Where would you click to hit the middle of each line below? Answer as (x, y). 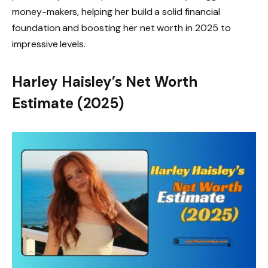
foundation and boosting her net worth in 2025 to (121, 28)
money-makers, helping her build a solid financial (116, 11)
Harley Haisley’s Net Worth (105, 82)
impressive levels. (49, 44)
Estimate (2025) (68, 103)
